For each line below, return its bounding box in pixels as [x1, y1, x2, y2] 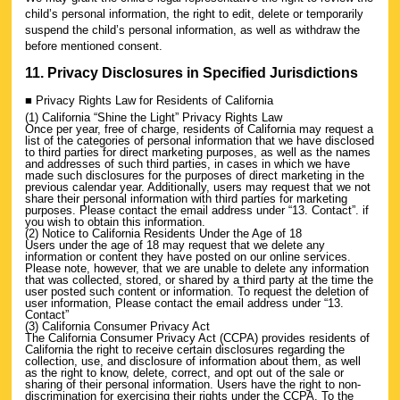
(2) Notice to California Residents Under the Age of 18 [25, 227, 302, 240]
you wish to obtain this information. [25, 215, 205, 229]
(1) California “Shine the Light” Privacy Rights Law [25, 111, 282, 124]
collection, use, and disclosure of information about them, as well [25, 354, 361, 368]
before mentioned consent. [25, 38, 162, 53]
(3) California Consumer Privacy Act [25, 320, 210, 333]
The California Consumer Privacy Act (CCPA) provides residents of [25, 331, 370, 345]
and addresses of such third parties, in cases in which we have [25, 157, 350, 171]
